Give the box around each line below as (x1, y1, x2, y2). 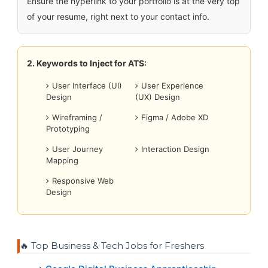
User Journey (52, 144, 103, 154)
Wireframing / (52, 112, 103, 123)
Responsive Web (52, 176, 114, 186)
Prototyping (46, 124, 90, 134)
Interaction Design (141, 144, 210, 154)
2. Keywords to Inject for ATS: (26, 58, 147, 69)
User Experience (141, 81, 204, 91)
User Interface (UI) (52, 81, 123, 91)
